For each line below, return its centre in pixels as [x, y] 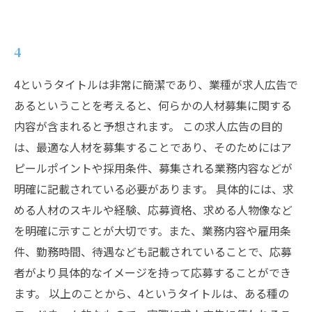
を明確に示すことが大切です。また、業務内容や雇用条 [153, 231]
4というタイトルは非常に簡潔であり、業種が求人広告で [156, 84]
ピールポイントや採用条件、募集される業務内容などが [153, 168]
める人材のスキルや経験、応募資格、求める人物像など [153, 210]
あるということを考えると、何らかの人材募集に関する [153, 105]
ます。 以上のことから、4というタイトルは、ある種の [151, 293]
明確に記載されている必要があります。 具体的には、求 [154, 189]
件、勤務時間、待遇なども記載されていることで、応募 [153, 251]
